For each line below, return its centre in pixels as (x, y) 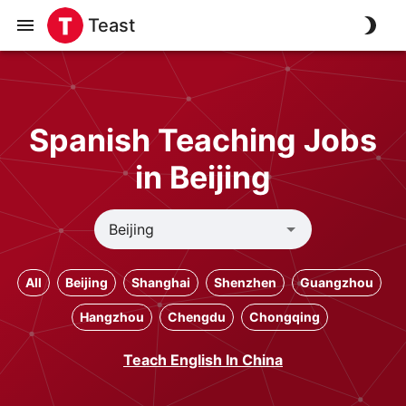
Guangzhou (337, 282)
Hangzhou (111, 317)
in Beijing (203, 177)
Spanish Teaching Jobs (203, 140)
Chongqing (284, 317)
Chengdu (196, 317)
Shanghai (161, 282)
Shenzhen (245, 282)
